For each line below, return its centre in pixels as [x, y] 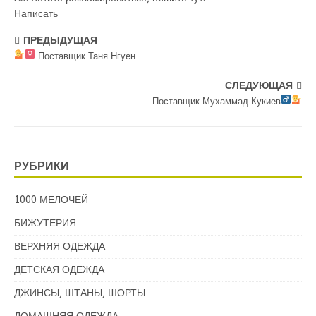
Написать [36, 14]
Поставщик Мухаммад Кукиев [215, 101]
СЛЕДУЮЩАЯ [259, 86]
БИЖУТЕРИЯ [45, 223]
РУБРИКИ [42, 166]
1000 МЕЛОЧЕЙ [51, 200]
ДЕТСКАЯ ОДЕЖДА [59, 270]
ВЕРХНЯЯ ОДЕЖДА [60, 247]
